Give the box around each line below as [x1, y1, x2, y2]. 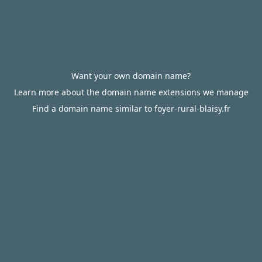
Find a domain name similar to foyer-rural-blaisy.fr [32, 103, 230, 114]
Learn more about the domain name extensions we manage [13, 87, 249, 98]
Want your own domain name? [71, 70, 191, 81]
